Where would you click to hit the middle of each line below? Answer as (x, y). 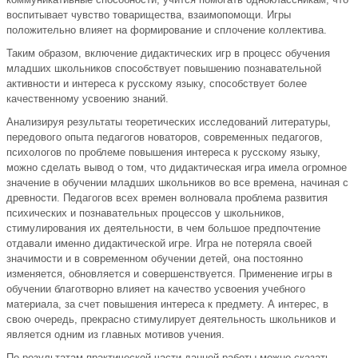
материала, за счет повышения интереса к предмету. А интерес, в (167, 304)
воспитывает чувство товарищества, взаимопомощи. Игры (149, 15)
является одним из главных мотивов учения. (115, 335)
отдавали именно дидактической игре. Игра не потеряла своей (159, 244)
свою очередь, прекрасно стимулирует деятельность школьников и (171, 320)
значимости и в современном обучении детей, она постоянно (155, 259)
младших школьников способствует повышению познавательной (164, 69)
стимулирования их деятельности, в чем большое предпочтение (163, 229)
